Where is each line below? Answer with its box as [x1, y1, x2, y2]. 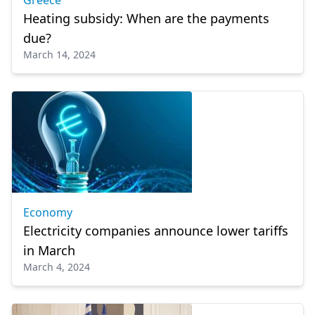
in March [23, 242, 75, 259]
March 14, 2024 [23, 48, 96, 61]
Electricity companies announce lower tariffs [23, 222, 288, 239]
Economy [23, 205, 72, 220]
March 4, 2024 [23, 260, 90, 274]
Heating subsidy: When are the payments [23, 10, 269, 27]
